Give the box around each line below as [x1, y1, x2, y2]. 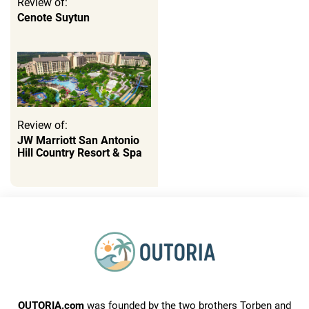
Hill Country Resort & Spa [17, 146, 142, 159]
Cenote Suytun [17, 10, 90, 24]
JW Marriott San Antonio [17, 133, 139, 147]
